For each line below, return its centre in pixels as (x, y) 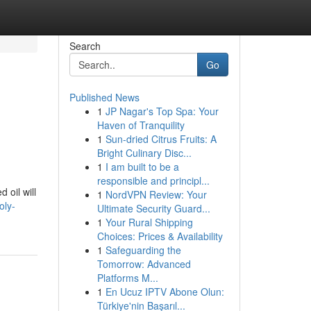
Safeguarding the (143, 250)
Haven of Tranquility (141, 125)
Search (85, 46)
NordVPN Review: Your (156, 194)
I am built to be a (142, 167)
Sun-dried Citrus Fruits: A (161, 139)
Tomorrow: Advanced (144, 264)
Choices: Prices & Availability (160, 236)
